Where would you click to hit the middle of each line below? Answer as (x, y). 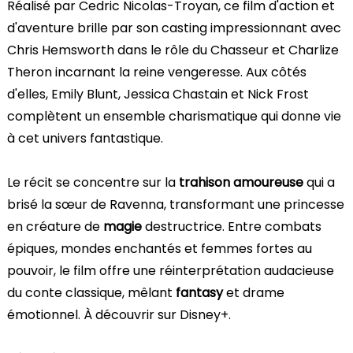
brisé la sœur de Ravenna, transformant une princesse (176, 204)
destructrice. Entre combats (232, 226)
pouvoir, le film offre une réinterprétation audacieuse (171, 270)
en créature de (55, 226)
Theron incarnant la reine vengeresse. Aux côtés (157, 72)
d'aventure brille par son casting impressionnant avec (174, 28)
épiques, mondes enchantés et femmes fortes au (160, 248)
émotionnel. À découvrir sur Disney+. (119, 314)
